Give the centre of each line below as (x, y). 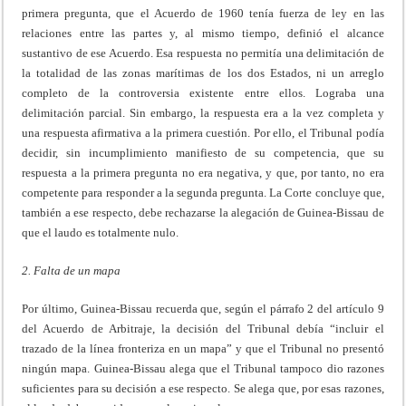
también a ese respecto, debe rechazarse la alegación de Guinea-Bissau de (203, 213)
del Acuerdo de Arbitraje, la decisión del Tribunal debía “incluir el (203, 329)
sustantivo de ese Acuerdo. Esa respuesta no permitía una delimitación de (203, 53)
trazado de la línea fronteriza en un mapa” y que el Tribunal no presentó (203, 349)
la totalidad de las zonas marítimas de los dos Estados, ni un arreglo (203, 73)
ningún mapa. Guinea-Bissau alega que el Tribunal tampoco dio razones (203, 369)
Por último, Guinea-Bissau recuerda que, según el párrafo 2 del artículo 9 (203, 309)
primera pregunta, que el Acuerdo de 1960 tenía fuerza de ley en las (203, 14)
